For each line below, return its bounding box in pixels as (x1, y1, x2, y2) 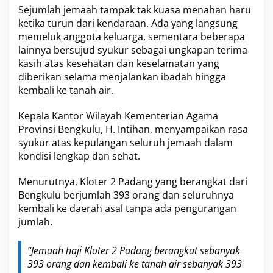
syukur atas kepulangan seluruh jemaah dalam (18, 136, 233, 150)
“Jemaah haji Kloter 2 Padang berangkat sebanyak (27, 244, 240, 258)
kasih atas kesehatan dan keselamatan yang (18, 57, 219, 71)
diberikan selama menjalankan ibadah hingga (18, 70, 226, 84)
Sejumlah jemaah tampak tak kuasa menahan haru (18, 3, 251, 17)
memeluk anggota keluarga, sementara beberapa (18, 30, 245, 44)
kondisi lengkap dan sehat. (18, 149, 140, 163)
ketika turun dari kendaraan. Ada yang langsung (18, 16, 238, 30)
